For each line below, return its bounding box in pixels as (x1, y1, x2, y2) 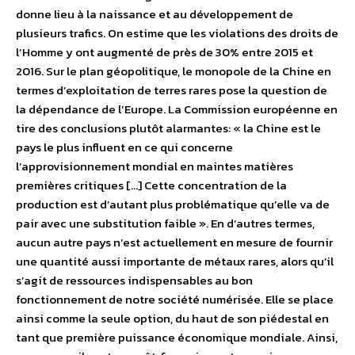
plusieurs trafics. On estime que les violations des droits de (16, 24, 338, 42)
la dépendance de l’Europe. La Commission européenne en (16, 100, 338, 118)
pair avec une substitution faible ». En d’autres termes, (16, 214, 315, 232)
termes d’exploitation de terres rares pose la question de (16, 81, 327, 99)
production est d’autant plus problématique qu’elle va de (16, 195, 330, 213)
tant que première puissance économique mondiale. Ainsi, (16, 328, 338, 346)
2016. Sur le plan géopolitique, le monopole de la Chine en (16, 62, 331, 80)
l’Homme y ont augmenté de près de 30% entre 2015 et (16, 43, 313, 61)
